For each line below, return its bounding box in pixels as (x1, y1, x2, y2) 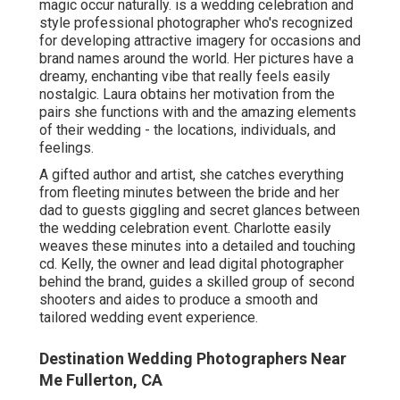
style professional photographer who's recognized (39, 13, 353, 31)
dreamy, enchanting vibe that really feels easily (39, 67, 330, 85)
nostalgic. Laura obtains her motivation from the (39, 85, 335, 103)
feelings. (39, 138, 94, 156)
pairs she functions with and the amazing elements (39, 103, 356, 121)
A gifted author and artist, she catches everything (39, 165, 344, 183)
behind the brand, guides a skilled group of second (39, 272, 354, 290)
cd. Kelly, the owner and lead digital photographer (39, 254, 344, 272)
